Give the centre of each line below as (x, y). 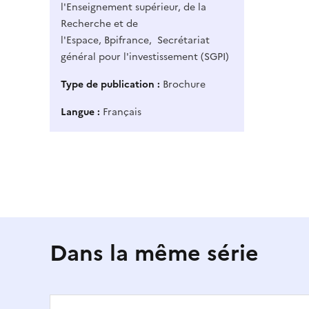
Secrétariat (182, 41)
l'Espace (80, 41)
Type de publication (108, 85)
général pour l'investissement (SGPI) (145, 57)
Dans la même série (154, 253)
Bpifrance (127, 41)
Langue (78, 112)
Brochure (184, 85)
